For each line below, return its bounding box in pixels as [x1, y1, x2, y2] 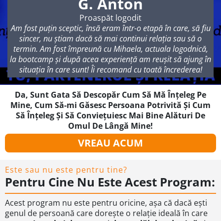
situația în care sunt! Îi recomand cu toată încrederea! [19, 64, 202, 75]
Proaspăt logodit [79, 12, 142, 24]
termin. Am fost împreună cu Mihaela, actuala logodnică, [13, 43, 208, 55]
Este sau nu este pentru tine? [5, 164, 127, 176]
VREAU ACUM [78, 136, 143, 150]
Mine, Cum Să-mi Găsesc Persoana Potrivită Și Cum [10, 100, 211, 111]
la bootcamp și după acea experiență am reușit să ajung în [10, 54, 211, 65]
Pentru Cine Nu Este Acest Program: [5, 174, 215, 190]
